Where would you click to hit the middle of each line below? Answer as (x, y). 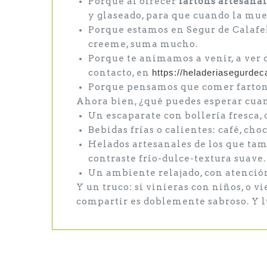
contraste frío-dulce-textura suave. (177, 159)
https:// (167, 72)
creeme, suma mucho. (143, 44)
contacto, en (120, 73)
